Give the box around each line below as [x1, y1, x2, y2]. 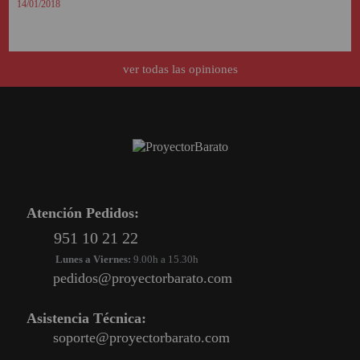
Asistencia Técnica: [27, 310, 146, 327]
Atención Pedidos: [27, 205, 139, 222]
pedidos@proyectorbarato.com [53, 270, 232, 287]
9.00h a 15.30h [131, 253, 198, 266]
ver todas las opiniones [122, 63, 238, 76]
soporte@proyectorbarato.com [53, 329, 230, 346]
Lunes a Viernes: [55, 253, 131, 266]
